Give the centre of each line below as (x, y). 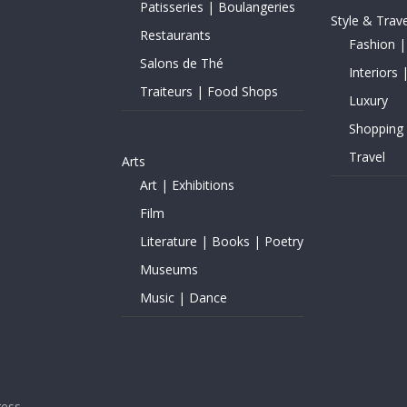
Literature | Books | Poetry (222, 241)
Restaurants (175, 35)
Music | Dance (184, 298)
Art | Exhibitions (187, 185)
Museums (169, 269)
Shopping (376, 129)
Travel (367, 157)
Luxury (368, 100)
